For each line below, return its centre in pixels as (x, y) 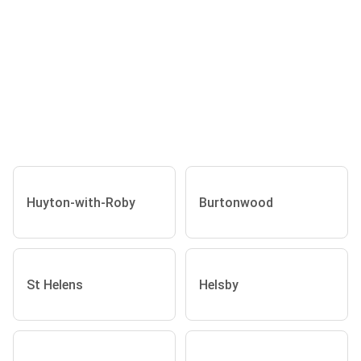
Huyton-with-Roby (81, 202)
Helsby (219, 284)
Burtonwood (236, 202)
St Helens (55, 284)
